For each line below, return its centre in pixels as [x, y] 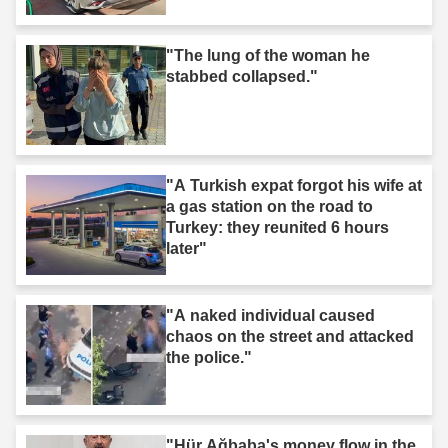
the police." [209, 357]
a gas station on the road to [269, 206]
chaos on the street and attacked [290, 336]
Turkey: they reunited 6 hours [277, 227]
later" [186, 248]
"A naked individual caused [270, 315]
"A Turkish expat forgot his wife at [294, 185]
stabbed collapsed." [242, 76]
